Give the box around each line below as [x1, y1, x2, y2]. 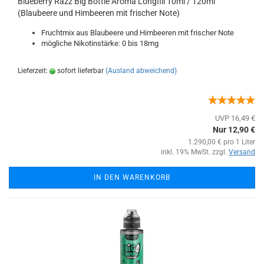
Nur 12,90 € [213, 125, 255, 134]
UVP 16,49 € [215, 114, 255, 123]
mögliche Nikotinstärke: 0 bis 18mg [41, 39, 159, 48]
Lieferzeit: [18, 67, 49, 75]
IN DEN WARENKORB [94, 173, 170, 181]
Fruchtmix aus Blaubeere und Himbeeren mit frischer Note [41, 28, 234, 37]
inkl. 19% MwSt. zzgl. [161, 148, 229, 156]
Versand [229, 148, 255, 156]
